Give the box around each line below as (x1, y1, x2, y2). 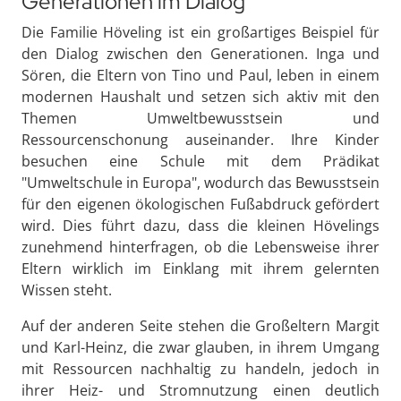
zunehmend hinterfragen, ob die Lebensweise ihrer (21, 237, 380, 258)
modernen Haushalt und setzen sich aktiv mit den (21, 87, 380, 107)
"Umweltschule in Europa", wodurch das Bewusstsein (21, 173, 380, 193)
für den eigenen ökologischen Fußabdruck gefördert (21, 194, 380, 215)
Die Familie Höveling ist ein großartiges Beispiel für (21, 22, 380, 43)
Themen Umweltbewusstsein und (21, 108, 380, 129)
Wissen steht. (21, 280, 112, 301)
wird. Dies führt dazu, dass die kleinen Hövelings (21, 216, 380, 236)
